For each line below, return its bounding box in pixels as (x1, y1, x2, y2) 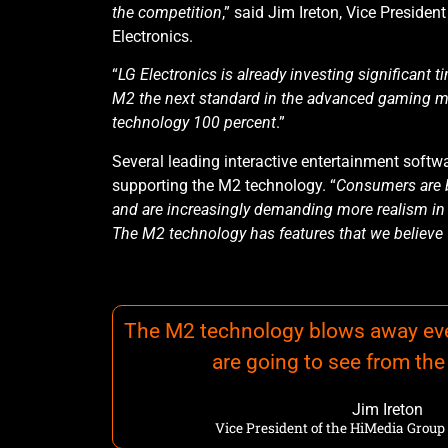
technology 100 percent (112, 113, 276, 133)
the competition (112, 2, 222, 22)
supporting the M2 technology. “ (112, 175, 336, 195)
